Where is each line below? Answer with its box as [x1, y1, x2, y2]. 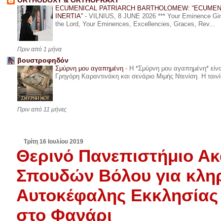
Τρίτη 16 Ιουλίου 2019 [24, 138, 84, 146]
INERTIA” [55, 12, 85, 20]
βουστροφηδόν [17, 57, 69, 65]
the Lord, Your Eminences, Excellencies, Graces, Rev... [55, 20, 215, 28]
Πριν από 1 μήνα [17, 46, 62, 53]
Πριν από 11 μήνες [17, 106, 67, 113]
